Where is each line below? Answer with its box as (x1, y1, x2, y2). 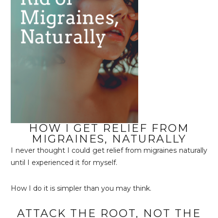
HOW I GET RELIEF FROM (29, 122, 189, 135)
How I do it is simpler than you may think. (11, 184, 152, 193)
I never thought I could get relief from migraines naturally (11, 146, 207, 155)
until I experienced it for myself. (11, 158, 118, 167)
